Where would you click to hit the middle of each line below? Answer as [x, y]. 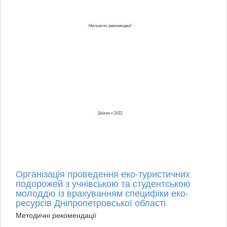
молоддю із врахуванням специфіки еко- [102, 192]
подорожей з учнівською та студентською [103, 183]
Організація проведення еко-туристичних [103, 173]
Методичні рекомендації [56, 215]
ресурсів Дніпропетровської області [91, 202]
